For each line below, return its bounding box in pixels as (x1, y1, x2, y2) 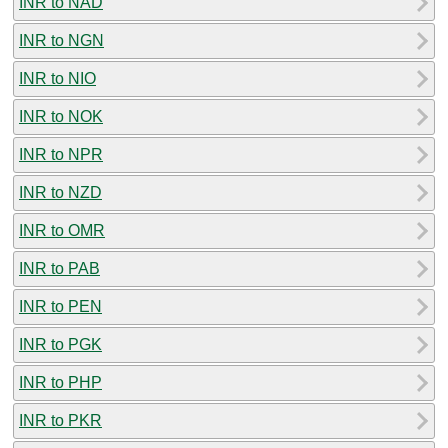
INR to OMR (19, 221, 105, 239)
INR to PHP (19, 373, 102, 391)
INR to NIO (19, 69, 96, 87)
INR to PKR (19, 411, 102, 429)
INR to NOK (19, 107, 103, 125)
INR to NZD (19, 183, 102, 201)
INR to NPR (19, 145, 103, 163)
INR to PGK (19, 335, 102, 353)
